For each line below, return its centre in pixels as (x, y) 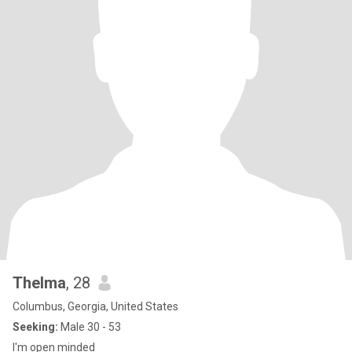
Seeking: (35, 327)
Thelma (39, 283)
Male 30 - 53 (90, 327)
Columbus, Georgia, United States (95, 306)
